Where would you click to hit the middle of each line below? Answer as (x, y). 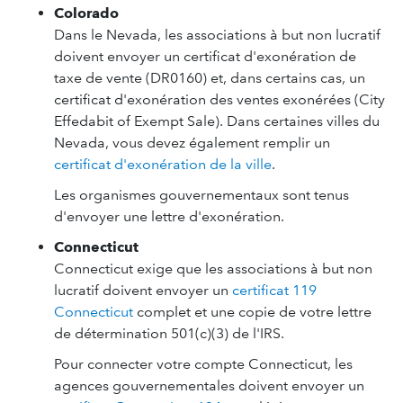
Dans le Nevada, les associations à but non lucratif (217, 35)
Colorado (86, 13)
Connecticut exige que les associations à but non (213, 269)
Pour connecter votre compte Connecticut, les (203, 364)
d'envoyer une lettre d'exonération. (169, 216)
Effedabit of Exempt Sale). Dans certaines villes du (217, 121)
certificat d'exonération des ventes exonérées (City (219, 99)
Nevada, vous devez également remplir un (192, 143)
